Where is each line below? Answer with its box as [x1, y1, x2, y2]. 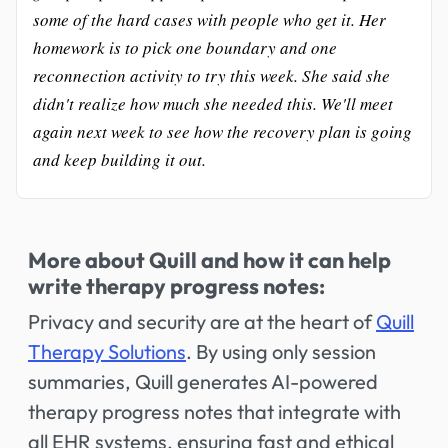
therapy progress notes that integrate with [28, 399, 401, 424]
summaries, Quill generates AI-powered [28, 369, 378, 394]
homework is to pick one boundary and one [33, 36, 337, 59]
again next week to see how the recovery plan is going [33, 120, 412, 143]
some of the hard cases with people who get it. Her [33, 8, 386, 31]
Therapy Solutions [28, 339, 186, 364]
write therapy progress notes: [28, 272, 325, 300]
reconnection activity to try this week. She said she [33, 64, 390, 87]
